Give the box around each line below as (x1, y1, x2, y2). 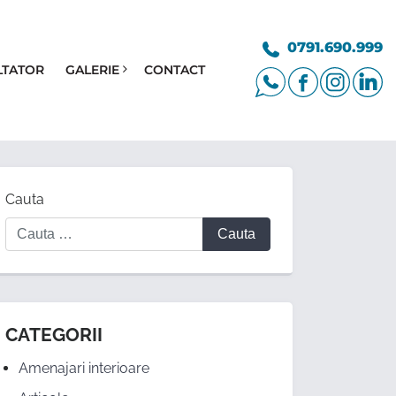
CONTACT (143, 61, 205, 78)
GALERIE (65, 61, 119, 78)
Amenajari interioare (19, 360, 149, 377)
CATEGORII (5, 324, 103, 346)
